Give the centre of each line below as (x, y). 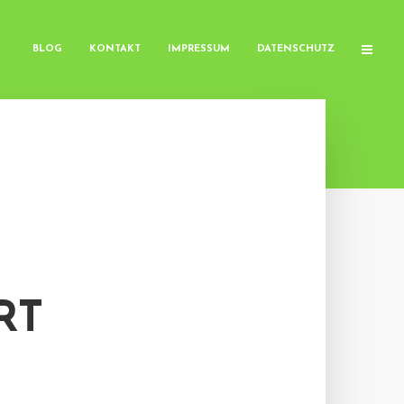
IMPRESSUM (199, 49)
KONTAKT (115, 49)
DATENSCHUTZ (296, 49)
